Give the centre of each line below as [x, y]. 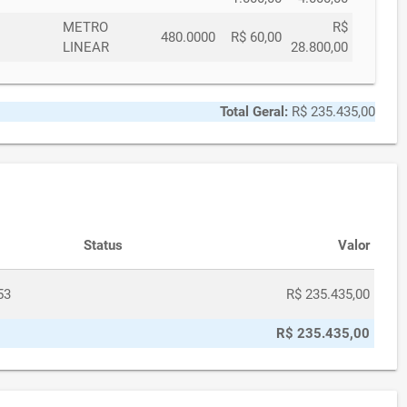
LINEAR [86, 47]
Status [104, 245]
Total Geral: [253, 111]
